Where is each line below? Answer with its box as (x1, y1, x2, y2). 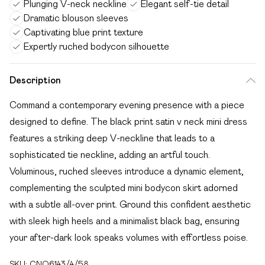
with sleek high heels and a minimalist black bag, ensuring (9, 216, 240, 226)
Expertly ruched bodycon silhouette (24, 41, 169, 51)
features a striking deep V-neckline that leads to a (9, 133, 215, 143)
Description (9, 75, 61, 85)
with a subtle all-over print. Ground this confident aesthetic (9, 199, 251, 209)
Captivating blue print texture (24, 27, 143, 37)
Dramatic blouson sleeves (24, 13, 128, 23)
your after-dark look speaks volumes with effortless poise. (9, 232, 248, 243)
